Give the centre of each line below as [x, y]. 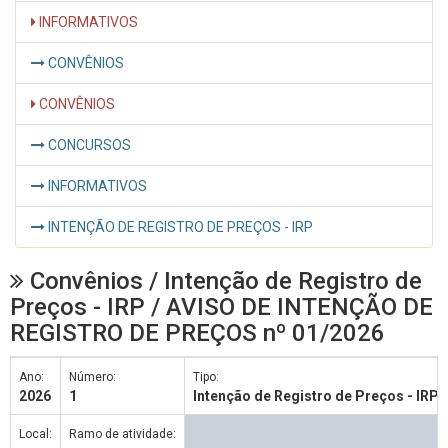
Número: [92, 376]
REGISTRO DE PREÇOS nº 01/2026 [197, 332]
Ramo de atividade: [122, 433]
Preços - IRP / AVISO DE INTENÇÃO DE [221, 306]
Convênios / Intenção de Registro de [223, 280]
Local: [35, 433]
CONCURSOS [88, 144]
